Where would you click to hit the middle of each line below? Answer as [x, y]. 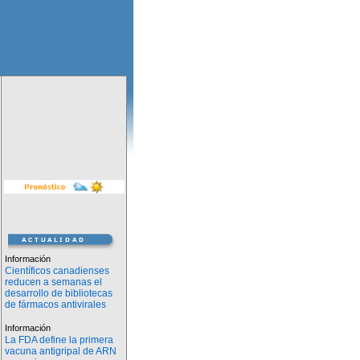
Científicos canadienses [57, 271]
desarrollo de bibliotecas [59, 293]
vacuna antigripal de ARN [61, 351]
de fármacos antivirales [55, 305]
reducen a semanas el [53, 282]
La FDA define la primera [59, 340]
